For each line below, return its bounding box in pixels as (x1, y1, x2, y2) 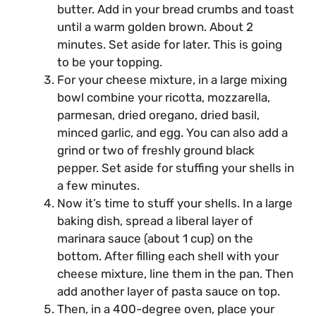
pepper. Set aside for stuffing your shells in (57, 160, 294, 175)
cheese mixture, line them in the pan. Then (57, 266, 293, 281)
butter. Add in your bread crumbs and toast (57, 1, 294, 16)
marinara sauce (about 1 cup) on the (57, 231, 253, 245)
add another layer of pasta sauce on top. (57, 284, 283, 298)
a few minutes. (57, 178, 140, 193)
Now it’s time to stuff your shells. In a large (57, 195, 293, 210)
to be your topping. (57, 54, 168, 69)
